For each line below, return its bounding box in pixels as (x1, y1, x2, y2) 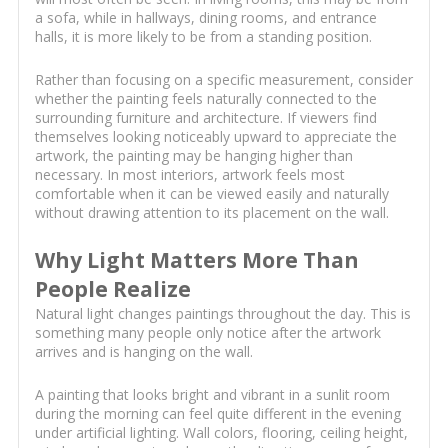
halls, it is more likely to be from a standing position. (34, 27, 372, 47)
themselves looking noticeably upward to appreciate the (34, 127, 397, 147)
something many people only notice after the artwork (34, 323, 381, 343)
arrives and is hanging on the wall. (34, 342, 253, 362)
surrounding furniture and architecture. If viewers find (34, 108, 377, 128)
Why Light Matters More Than (34, 246, 359, 275)
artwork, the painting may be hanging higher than (34, 146, 353, 166)
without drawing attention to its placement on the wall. (34, 203, 389, 223)
